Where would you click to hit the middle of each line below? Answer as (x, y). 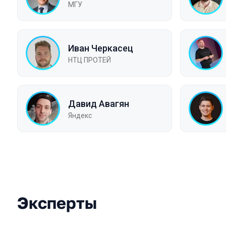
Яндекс (80, 115)
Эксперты (57, 203)
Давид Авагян (99, 103)
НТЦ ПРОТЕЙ (90, 60)
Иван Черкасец (101, 48)
